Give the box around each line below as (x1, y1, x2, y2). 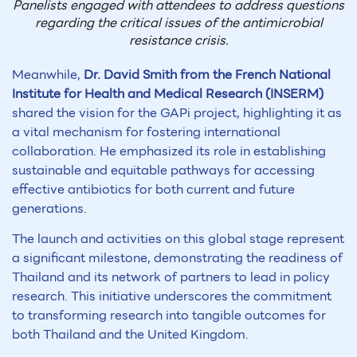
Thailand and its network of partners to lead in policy (12, 267, 330, 288)
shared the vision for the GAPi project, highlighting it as (12, 102, 342, 123)
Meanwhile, (12, 64, 84, 84)
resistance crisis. (128, 29, 229, 50)
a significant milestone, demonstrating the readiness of (12, 248, 343, 269)
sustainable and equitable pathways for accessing (12, 159, 315, 180)
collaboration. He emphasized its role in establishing (12, 140, 326, 161)
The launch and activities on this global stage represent (12, 229, 344, 249)
